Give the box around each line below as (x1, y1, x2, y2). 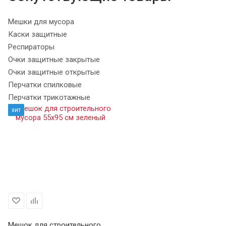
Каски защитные (8, 29, 67, 39)
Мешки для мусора (8, 17, 74, 26)
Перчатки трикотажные (8, 92, 90, 102)
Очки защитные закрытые (8, 54, 100, 64)
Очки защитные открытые (8, 67, 100, 77)
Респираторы (8, 42, 54, 51)
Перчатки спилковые (8, 80, 82, 89)
